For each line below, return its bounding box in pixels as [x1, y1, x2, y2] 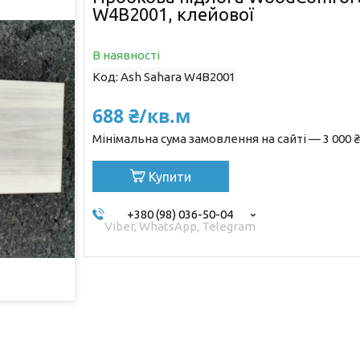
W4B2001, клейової [92, 3, 254, 24]
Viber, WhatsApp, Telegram [104, 219, 256, 233]
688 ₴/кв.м [92, 102, 190, 129]
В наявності [92, 47, 160, 62]
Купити [148, 169, 191, 184]
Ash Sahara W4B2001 [120, 69, 235, 84]
